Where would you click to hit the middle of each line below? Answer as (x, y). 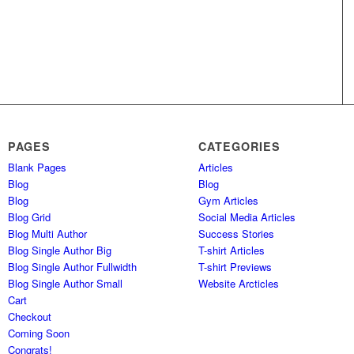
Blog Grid (30, 217)
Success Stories (237, 234)
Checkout (30, 317)
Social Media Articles (247, 217)
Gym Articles (229, 201)
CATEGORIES (240, 147)
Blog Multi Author (48, 234)
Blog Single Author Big (60, 250)
